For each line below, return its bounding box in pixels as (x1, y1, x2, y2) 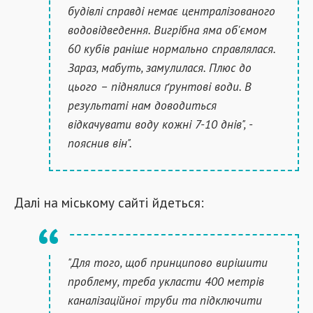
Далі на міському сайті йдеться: (14, 194, 204, 211)
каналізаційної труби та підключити (68, 292, 262, 308)
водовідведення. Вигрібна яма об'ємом (68, 22, 267, 38)
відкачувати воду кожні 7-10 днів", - (68, 116, 253, 132)
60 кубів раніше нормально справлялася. (68, 41, 276, 57)
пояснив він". (68, 135, 132, 151)
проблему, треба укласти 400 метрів (68, 273, 264, 289)
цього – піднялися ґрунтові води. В (68, 78, 252, 94)
